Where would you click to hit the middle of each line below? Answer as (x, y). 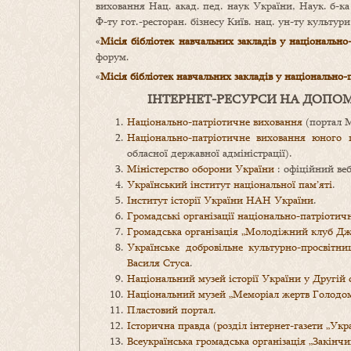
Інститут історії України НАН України (220, 200)
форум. (112, 57)
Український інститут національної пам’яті (230, 185)
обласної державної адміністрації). (210, 153)
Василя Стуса (158, 263)
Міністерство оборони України (201, 169)
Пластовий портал (170, 310)
